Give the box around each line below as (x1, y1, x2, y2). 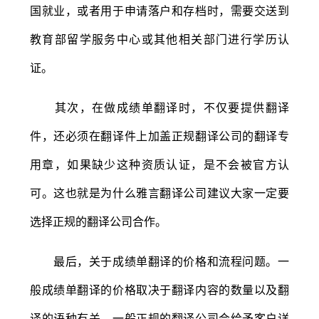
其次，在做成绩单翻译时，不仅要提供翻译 (30, 100, 289, 115)
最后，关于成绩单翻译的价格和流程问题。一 (30, 253, 289, 268)
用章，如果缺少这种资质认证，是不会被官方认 (30, 157, 289, 172)
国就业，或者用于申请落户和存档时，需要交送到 (30, 3, 289, 18)
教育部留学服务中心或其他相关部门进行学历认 (30, 31, 289, 46)
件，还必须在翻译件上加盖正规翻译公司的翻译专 (30, 128, 289, 143)
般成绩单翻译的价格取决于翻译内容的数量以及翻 (30, 282, 289, 297)
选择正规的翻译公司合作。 (30, 214, 167, 229)
